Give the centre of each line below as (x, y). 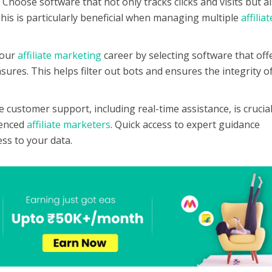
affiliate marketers (69, 125)
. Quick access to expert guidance (185, 125)
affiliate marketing (60, 56)
